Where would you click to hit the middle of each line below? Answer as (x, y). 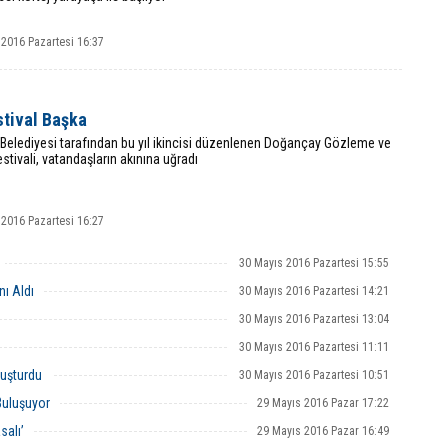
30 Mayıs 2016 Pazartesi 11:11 (314, 347)
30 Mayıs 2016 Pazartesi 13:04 (314, 319)
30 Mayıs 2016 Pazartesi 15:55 (314, 263)
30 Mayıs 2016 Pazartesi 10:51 (314, 375)
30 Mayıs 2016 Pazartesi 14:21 (314, 291)
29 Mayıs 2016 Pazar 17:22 (323, 403)
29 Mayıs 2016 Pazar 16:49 (323, 431)
